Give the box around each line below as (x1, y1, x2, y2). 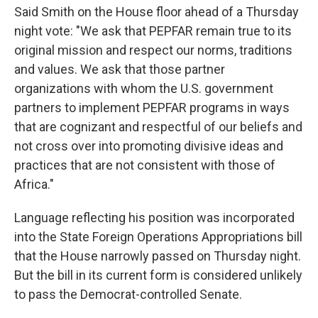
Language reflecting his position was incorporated (14, 209, 295, 225)
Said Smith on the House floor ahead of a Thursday (14, 4, 299, 19)
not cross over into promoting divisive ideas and (14, 138, 283, 153)
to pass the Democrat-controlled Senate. (14, 286, 242, 302)
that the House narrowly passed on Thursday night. (14, 248, 301, 263)
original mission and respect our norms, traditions (14, 42, 292, 57)
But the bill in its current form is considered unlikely (14, 267, 302, 283)
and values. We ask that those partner (14, 61, 225, 77)
